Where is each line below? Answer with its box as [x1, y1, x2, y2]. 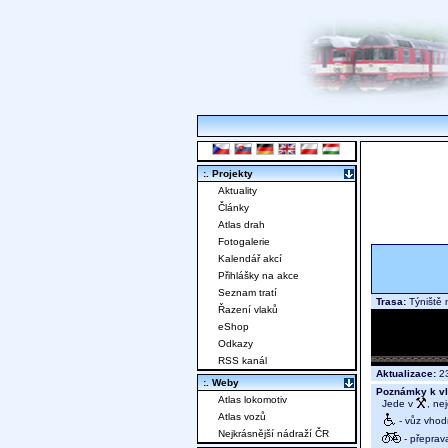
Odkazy [218, 338, 253, 350]
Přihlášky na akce [218, 270, 299, 282]
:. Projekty [203, 168, 253, 180]
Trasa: [376, 296, 406, 308]
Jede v [376, 398, 416, 410]
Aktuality [218, 185, 257, 197]
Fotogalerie [218, 236, 270, 248]
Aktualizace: [376, 368, 436, 380]
